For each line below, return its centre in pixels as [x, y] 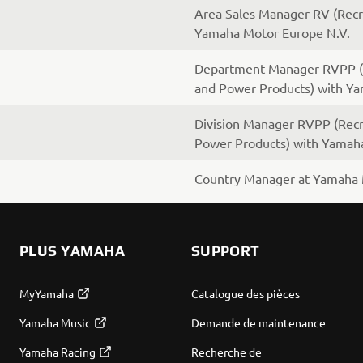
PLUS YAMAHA [72, 251]
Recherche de [226, 352]
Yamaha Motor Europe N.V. [272, 32]
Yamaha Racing [57, 352]
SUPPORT [225, 251]
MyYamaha [46, 293]
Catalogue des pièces [245, 293]
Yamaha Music [55, 322]
